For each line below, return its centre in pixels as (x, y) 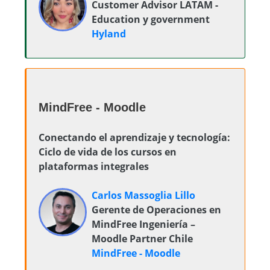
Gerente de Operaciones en (156, 210)
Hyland (109, 34)
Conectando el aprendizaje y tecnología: (134, 137)
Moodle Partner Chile (142, 239)
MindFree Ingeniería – (143, 224)
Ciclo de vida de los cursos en (108, 152)
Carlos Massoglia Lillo (143, 195)
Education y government (151, 19)
